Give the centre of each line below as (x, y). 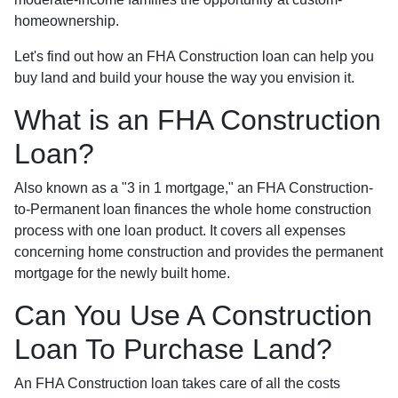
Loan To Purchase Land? (173, 349)
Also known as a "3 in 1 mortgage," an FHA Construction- (194, 187)
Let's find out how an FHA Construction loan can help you (194, 56)
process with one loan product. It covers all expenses (180, 230)
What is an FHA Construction (198, 119)
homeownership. (67, 20)
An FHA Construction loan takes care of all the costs (177, 383)
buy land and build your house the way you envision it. (184, 77)
